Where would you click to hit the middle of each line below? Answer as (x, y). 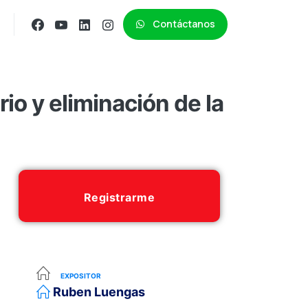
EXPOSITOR (81, 276)
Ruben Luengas (99, 292)
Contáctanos (184, 24)
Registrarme (119, 197)
